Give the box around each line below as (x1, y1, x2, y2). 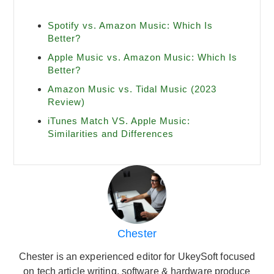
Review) (48, 97, 86, 107)
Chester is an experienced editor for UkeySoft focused (18, 251, 256, 262)
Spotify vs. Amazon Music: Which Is (48, 20, 213, 31)
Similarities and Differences (48, 128, 174, 139)
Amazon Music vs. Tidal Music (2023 (48, 84, 217, 94)
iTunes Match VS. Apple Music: (48, 116, 191, 126)
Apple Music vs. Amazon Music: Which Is (48, 52, 238, 62)
